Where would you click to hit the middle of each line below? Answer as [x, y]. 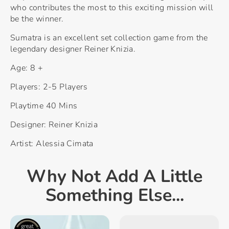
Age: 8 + [28, 68]
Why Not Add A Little [114, 176]
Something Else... [114, 195]
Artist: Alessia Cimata [52, 143]
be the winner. [37, 19]
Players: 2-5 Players [49, 87]
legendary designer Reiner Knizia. [74, 49]
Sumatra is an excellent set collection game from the [109, 38]
